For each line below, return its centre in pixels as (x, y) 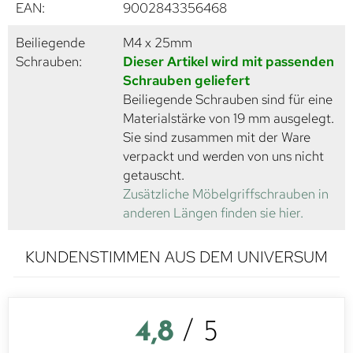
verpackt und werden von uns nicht (223, 156)
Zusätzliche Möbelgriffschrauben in (226, 193)
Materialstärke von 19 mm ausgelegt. (229, 118)
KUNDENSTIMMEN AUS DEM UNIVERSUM (176, 256)
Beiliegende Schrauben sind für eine (228, 99)
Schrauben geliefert (186, 80)
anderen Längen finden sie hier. (213, 212)
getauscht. (154, 175)
